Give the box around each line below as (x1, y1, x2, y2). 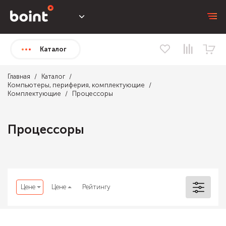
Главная (8, 73, 30, 80)
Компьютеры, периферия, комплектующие (8, 81, 145, 89)
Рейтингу (82, 183, 110, 191)
